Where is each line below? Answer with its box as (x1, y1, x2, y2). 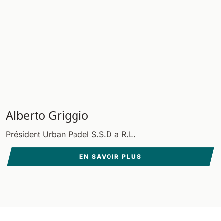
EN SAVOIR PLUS (79, 153, 142, 160)
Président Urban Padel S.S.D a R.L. (6, 129, 136, 139)
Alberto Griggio (6, 108, 88, 123)
